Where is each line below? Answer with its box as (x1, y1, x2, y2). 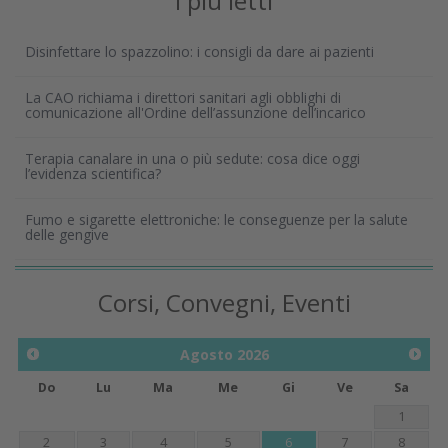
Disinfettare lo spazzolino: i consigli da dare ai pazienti (25, 42, 374, 62)
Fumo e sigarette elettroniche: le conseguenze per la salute (25, 210, 408, 230)
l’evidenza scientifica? (25, 164, 161, 184)
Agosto (179, 345, 233, 365)
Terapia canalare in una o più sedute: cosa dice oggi (25, 149, 360, 169)
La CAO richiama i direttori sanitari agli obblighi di (25, 88, 341, 108)
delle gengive (25, 225, 109, 245)
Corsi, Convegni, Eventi (97, 285, 351, 319)
